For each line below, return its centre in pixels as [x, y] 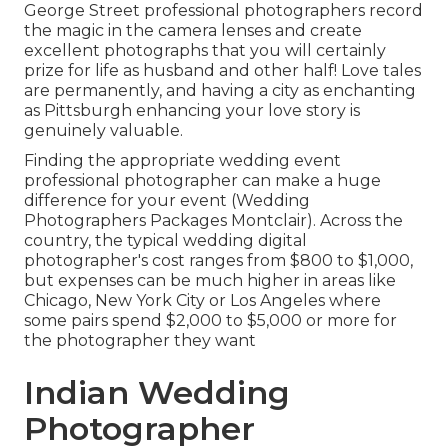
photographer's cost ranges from [157, 261]
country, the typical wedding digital [165, 241]
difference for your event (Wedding [167, 201]
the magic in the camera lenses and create [193, 31]
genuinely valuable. [103, 131]
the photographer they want [140, 341]
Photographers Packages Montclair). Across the [213, 221]
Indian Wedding [157, 393]
